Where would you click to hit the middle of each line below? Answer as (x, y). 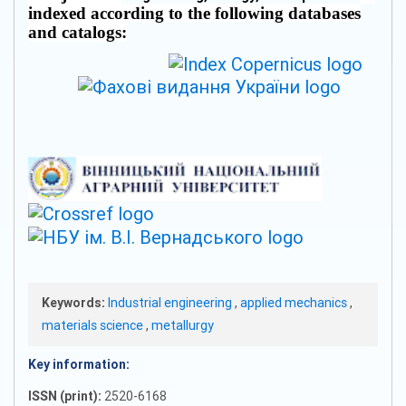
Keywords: (73, 302)
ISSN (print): (66, 396)
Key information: (79, 364)
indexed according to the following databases (194, 13)
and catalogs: (77, 32)
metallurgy (183, 325)
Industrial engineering (171, 302)
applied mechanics (295, 302)
